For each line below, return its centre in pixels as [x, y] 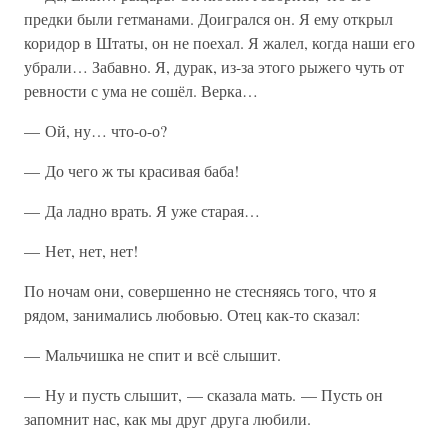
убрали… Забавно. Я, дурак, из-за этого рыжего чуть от [214, 66]
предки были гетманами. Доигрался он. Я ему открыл [208, 18]
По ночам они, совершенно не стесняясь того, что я [200, 290]
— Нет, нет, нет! [81, 250]
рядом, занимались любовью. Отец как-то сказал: [192, 314]
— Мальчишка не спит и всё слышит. [152, 354]
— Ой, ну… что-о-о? [95, 130]
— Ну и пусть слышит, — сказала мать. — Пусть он [203, 394]
